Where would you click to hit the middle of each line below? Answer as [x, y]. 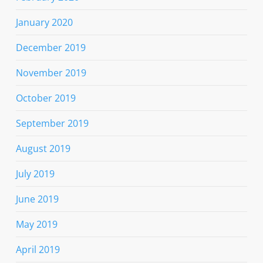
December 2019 [50, 48]
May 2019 [36, 225]
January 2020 [44, 23]
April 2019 [38, 250]
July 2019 [35, 174]
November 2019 [51, 73]
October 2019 [45, 98]
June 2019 [37, 199]
